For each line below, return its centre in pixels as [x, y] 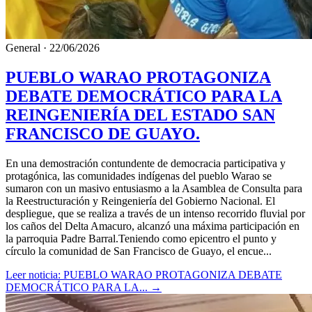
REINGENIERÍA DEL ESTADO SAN [140, 115]
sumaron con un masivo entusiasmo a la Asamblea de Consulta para [154, 188]
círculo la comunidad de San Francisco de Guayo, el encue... [139, 251]
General [23, 48]
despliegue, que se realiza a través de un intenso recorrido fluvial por [155, 213]
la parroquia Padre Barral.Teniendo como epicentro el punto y [141, 238]
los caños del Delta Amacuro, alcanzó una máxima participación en [153, 226]
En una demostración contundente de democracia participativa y [146, 163]
